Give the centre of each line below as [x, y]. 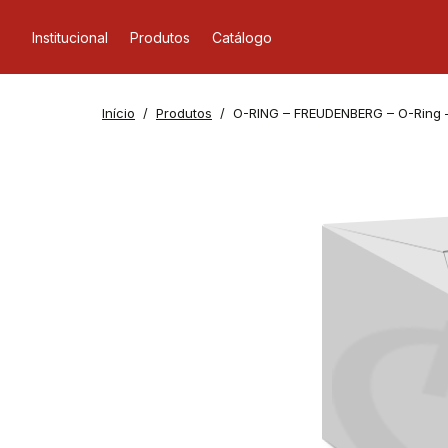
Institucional [70, 37]
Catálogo [242, 37]
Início [118, 113]
